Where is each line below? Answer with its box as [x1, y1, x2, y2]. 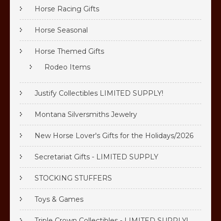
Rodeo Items [44, 63, 90, 72]
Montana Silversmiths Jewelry [35, 110, 137, 119]
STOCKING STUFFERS [35, 174, 112, 183]
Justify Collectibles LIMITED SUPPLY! [35, 89, 163, 98]
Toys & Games [35, 195, 83, 204]
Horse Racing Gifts [35, 4, 99, 14]
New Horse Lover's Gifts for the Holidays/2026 [35, 131, 193, 141]
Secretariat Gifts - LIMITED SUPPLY [35, 152, 158, 162]
